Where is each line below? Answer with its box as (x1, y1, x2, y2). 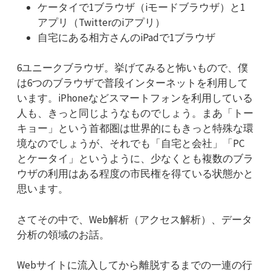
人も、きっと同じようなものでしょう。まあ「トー (17, 106, 253, 120)
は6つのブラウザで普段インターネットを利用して (17, 76, 248, 90)
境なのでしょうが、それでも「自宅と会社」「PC (17, 137, 244, 151)
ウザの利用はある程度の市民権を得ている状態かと (17, 167, 253, 181)
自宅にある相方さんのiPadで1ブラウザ (38, 30, 215, 44)
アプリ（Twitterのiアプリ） (38, 15, 165, 29)
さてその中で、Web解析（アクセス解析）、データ (17, 212, 252, 226)
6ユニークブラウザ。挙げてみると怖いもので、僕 (17, 61, 248, 75)
